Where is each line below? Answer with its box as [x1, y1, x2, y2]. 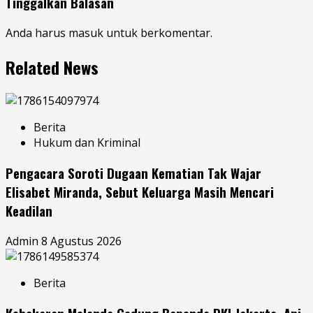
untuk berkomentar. [103, 24, 212, 41]
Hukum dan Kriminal [34, 135, 140, 151]
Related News [6, 54, 99, 80]
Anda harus [6, 24, 68, 41]
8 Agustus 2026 [41, 233, 122, 249]
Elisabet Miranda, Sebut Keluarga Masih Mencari [6, 182, 274, 202]
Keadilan [6, 201, 52, 221]
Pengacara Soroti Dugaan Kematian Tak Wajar [6, 163, 261, 183]
